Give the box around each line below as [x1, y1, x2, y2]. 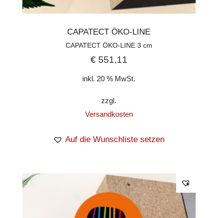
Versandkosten [85, 109, 133, 118]
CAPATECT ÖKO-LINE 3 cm [65, 41, 152, 50]
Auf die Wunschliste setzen [65, 134, 165, 144]
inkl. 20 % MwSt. [82, 74, 136, 83]
